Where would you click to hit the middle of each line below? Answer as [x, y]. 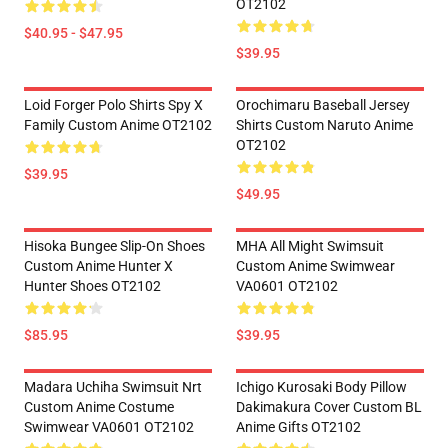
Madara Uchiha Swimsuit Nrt [113, 387]
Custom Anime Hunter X [98, 266]
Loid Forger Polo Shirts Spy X [113, 105]
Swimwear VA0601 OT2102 [109, 427]
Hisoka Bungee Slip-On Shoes [114, 246]
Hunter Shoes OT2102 [92, 286]
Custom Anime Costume [99, 407]
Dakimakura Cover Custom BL [329, 407]
